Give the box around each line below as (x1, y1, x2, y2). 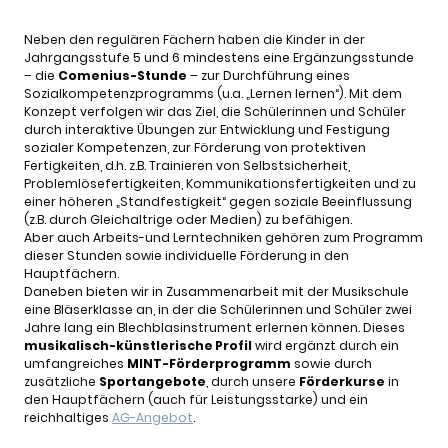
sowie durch (291, 355, 372, 373)
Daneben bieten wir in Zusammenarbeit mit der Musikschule (24, 283, 409, 301)
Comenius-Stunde (58, 67, 187, 85)
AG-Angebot (112, 409, 193, 427)
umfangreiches (24, 355, 127, 373)
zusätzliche (24, 373, 99, 391)
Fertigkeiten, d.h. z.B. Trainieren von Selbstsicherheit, (24, 157, 350, 175)
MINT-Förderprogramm (127, 355, 291, 373)
